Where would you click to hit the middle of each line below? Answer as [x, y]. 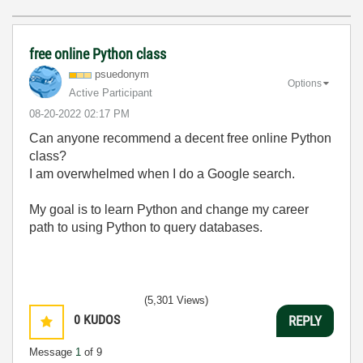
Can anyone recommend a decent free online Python [180, 138]
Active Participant [111, 93]
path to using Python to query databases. [146, 227]
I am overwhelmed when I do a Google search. [162, 174]
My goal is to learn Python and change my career [169, 209]
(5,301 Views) [176, 300]
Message [52, 352]
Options [305, 83]
